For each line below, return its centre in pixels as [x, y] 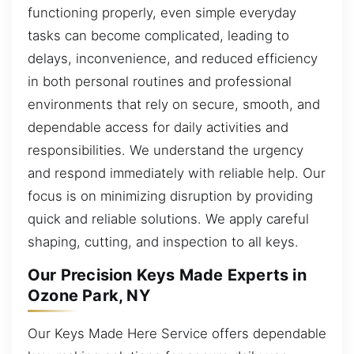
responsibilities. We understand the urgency [166, 150]
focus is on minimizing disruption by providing [170, 196]
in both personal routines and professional [160, 81]
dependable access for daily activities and [158, 127]
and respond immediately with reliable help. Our [177, 173]
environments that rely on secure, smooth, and [174, 104]
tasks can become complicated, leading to [158, 35]
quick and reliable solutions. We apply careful [168, 218]
